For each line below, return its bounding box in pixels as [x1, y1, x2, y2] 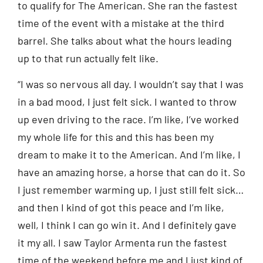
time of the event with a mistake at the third [18, 16, 224, 29]
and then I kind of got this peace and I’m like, [18, 201, 224, 214]
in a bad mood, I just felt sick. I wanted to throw [18, 95, 237, 109]
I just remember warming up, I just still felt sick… [18, 183, 244, 197]
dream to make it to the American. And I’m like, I [18, 148, 241, 161]
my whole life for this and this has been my [18, 130, 214, 144]
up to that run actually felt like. [18, 51, 159, 65]
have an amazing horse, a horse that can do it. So [18, 166, 245, 179]
